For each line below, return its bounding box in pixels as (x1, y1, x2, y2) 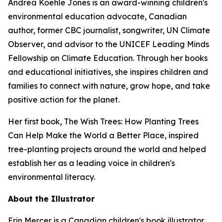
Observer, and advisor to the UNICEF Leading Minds (8, 39, 209, 49)
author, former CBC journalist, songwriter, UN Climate (8, 25, 210, 35)
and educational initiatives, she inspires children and (8, 67, 208, 77)
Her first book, (8, 116, 64, 126)
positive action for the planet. (8, 95, 119, 105)
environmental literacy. (8, 172, 95, 182)
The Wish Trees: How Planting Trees (64, 116, 199, 126)
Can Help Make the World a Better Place (8, 130, 165, 140)
